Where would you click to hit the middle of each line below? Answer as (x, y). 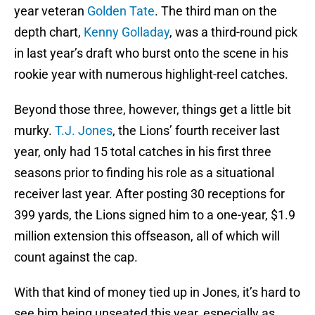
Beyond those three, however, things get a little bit (153, 110)
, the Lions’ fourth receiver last (196, 131)
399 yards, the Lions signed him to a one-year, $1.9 (155, 215)
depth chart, (49, 32)
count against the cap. (76, 257)
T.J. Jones (84, 131)
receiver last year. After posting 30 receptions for (149, 194)
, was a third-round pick (233, 32)
